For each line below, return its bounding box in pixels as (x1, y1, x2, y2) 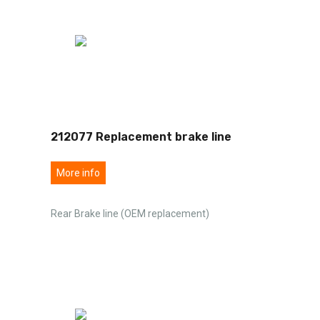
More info (56, 166, 100, 179)
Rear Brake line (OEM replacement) (51, 207, 209, 219)
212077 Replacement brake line (51, 129, 231, 144)
